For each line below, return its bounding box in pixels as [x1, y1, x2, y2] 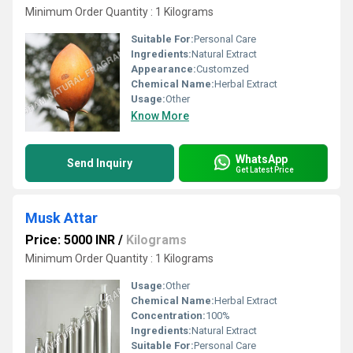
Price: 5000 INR [25, 232, 115, 247]
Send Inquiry [67, 157, 132, 169]
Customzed [196, 63, 249, 75]
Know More [131, 110, 189, 122]
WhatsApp [236, 152, 288, 165]
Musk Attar [25, 210, 98, 226]
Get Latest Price [236, 165, 294, 174]
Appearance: [131, 63, 196, 75]
